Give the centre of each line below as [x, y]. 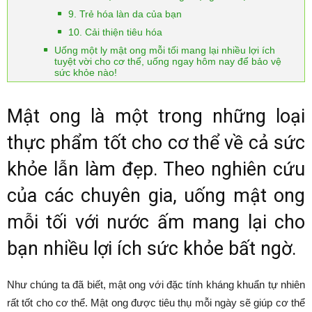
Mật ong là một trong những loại [156, 116]
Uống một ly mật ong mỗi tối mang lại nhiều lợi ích [165, 50]
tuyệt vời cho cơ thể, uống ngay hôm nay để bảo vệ [168, 61]
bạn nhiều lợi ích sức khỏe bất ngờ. [152, 249]
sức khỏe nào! [86, 72]
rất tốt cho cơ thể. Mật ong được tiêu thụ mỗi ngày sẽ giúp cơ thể [156, 303]
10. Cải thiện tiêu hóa [115, 32]
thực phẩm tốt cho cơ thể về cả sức [156, 143]
